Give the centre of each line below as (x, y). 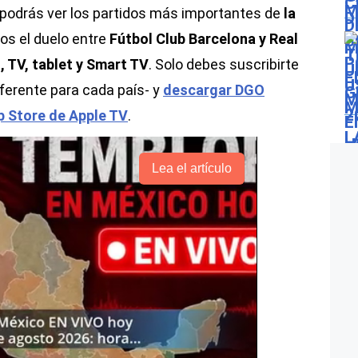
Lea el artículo (191, 168)
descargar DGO (214, 90)
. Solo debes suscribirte (224, 64)
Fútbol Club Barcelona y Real (204, 39)
